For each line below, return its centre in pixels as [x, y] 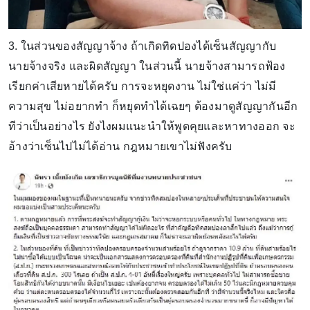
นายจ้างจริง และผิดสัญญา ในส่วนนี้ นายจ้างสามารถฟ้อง [147, 66]
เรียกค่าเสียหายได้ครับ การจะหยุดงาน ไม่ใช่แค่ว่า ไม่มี [143, 86]
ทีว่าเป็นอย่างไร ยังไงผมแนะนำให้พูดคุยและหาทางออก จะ [152, 126]
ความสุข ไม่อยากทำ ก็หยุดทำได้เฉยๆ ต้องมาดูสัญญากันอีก [153, 106]
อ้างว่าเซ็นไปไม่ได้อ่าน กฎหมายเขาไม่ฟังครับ [120, 146]
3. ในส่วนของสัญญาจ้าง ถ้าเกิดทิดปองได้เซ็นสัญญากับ [142, 46]
